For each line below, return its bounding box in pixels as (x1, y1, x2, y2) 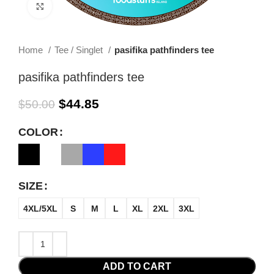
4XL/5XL (23, 203, 57, 213)
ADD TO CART (103, 261, 171, 272)
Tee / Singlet (54, 45, 105, 55)
